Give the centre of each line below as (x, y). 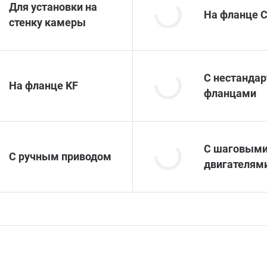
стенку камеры (47, 22)
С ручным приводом (60, 156)
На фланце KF (44, 86)
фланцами (230, 93)
